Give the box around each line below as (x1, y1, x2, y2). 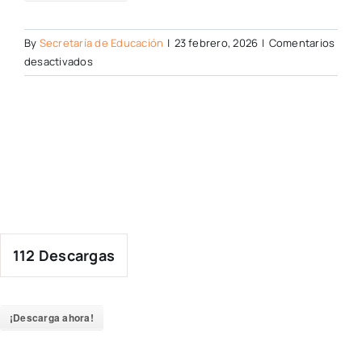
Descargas (35, 246, 116, 265)
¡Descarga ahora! (10, 310, 94, 325)
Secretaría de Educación (39, 36, 164, 50)
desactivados (24, 54, 93, 69)
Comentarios (268, 36, 335, 50)
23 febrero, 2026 (174, 36, 259, 50)
